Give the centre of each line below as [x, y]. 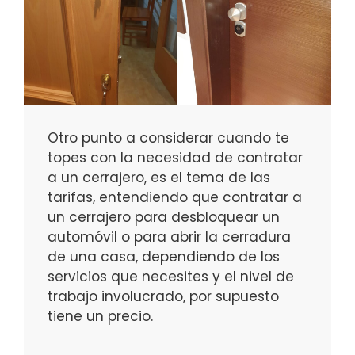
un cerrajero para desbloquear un [164, 217]
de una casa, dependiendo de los [164, 256]
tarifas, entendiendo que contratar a [175, 197]
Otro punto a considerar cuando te [168, 137]
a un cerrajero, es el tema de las [159, 177]
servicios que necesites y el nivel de [171, 276]
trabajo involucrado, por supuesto [163, 296]
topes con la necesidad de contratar [175, 157]
